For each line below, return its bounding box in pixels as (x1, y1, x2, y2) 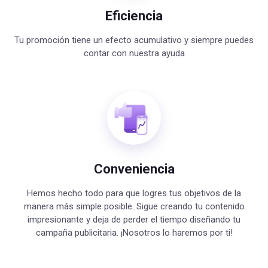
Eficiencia (105, 8, 163, 23)
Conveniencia (93, 162, 175, 176)
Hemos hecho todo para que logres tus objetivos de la (27, 188, 241, 199)
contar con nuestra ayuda (83, 48, 185, 59)
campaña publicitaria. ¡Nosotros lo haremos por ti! (35, 227, 233, 238)
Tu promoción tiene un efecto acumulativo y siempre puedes (14, 35, 254, 45)
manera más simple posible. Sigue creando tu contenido (23, 201, 245, 212)
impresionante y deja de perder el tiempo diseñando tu (28, 214, 240, 225)
